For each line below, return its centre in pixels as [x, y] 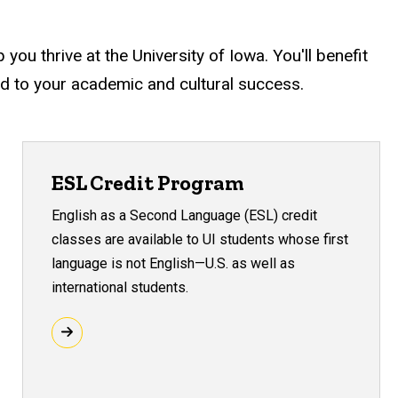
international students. [120, 287]
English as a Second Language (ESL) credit [185, 215]
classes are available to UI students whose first [200, 239]
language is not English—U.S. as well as [174, 263]
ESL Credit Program [148, 183]
